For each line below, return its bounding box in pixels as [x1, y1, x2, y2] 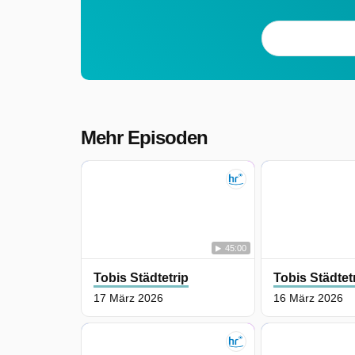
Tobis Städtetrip [94, 270, 189, 284]
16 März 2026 [273, 291, 344, 304]
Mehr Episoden [81, 126, 208, 148]
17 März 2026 [94, 291, 163, 304]
